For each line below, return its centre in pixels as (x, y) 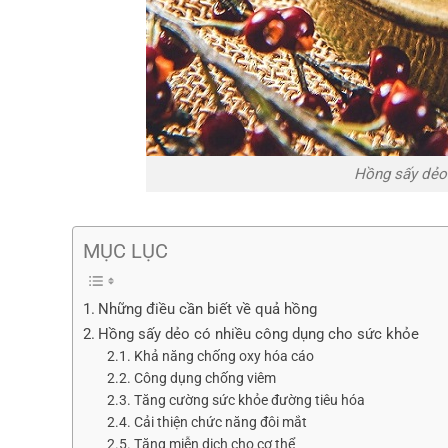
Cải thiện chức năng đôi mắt (220, 422)
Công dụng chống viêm (204, 378)
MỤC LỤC (125, 251)
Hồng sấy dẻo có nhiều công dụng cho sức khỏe (259, 334)
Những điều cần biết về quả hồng (208, 309)
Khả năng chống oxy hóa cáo (223, 356)
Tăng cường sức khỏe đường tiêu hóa (249, 400)
